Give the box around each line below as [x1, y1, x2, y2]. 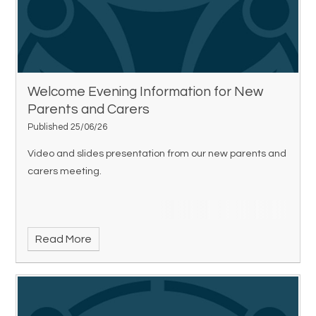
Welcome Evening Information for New [28, 84, 264, 99]
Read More [35, 233, 92, 245]
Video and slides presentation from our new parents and [28, 148, 287, 159]
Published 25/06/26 [28, 122, 108, 132]
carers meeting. [28, 166, 102, 177]
